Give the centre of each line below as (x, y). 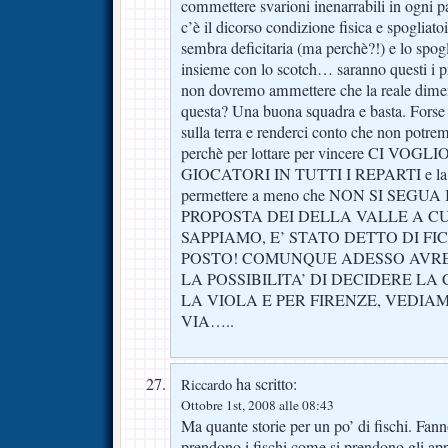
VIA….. (207, 320)
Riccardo (206, 384)
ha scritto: (264, 383)
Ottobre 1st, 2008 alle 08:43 (257, 404)
